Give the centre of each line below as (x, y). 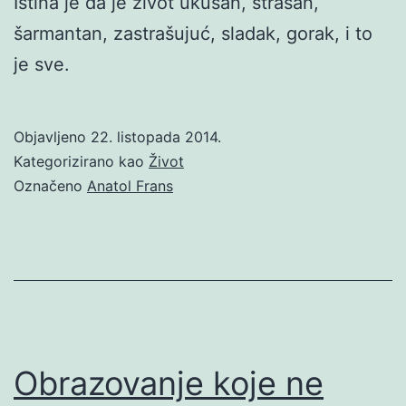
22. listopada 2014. (156, 136)
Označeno (50, 185)
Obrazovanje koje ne (169, 383)
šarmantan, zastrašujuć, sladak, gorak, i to (193, 33)
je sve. (42, 64)
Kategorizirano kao (81, 161)
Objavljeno (52, 136)
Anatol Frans (130, 185)
